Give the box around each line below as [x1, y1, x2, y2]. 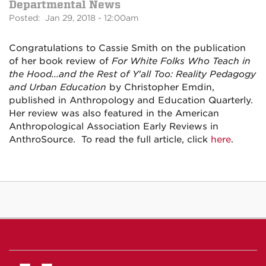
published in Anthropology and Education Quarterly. [9, 95, 256, 106]
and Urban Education [9, 82, 106, 93]
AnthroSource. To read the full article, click [9, 134, 211, 145]
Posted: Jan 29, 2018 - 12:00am [9, 13, 138, 23]
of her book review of [9, 56, 112, 66]
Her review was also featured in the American [9, 108, 219, 119]
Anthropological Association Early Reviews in [9, 121, 218, 132]
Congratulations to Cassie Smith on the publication [9, 43, 246, 53]
